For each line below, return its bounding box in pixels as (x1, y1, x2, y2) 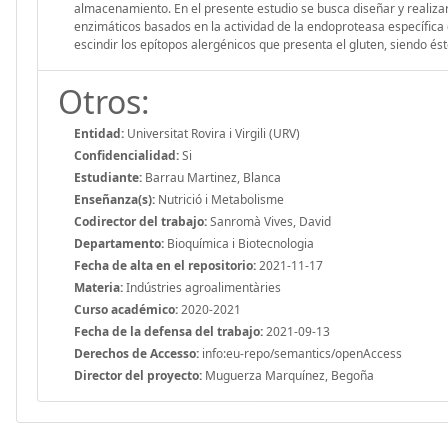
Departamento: (74, 234, 164, 252)
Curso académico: (74, 300, 178, 318)
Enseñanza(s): (74, 190, 155, 208)
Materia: (74, 278, 123, 296)
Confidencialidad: (74, 146, 179, 164)
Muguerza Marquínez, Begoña (202, 366, 374, 384)
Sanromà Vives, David (207, 212, 331, 230)
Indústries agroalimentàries (123, 278, 281, 296)
